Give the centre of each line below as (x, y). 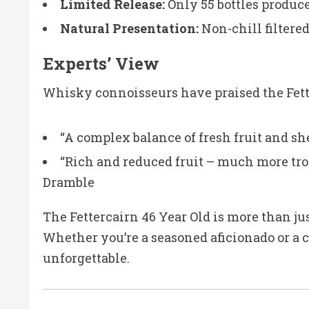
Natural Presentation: (129, 28)
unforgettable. (86, 258)
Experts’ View (101, 63)
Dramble (69, 182)
